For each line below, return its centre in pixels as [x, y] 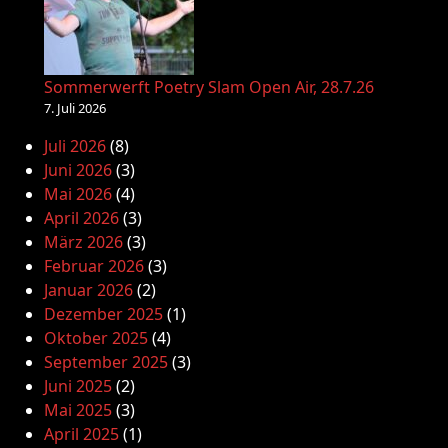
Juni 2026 [78, 170]
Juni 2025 [78, 386]
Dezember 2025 [103, 314]
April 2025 [81, 434]
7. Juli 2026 [75, 108]
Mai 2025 [78, 410]
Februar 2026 [94, 266]
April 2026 [81, 218]
